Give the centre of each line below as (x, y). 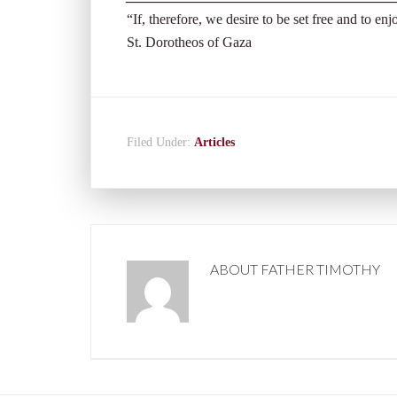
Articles (214, 142)
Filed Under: (160, 142)
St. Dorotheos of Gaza (189, 42)
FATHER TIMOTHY (320, 269)
